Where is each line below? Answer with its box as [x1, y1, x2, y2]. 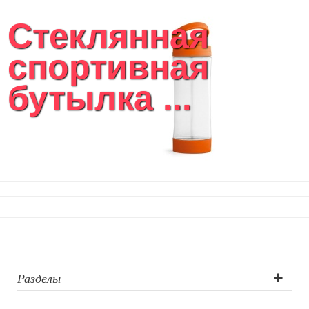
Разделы [17, 270, 61, 286]
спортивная [8, 47, 209, 86]
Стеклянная [8, 16, 209, 55]
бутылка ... [8, 78, 192, 117]
